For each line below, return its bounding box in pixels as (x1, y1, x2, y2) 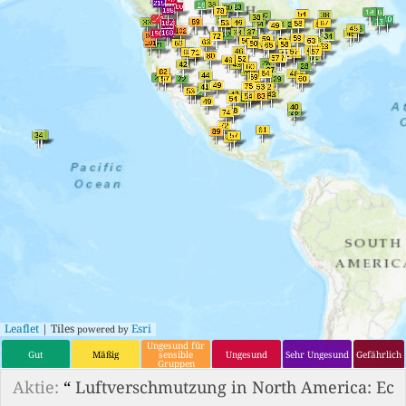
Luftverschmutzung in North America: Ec (74, 376, 394, 398)
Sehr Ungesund (285, 348, 349, 361)
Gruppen (157, 357, 195, 370)
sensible (159, 348, 193, 361)
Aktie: (12, 376, 63, 398)
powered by (77, 323, 129, 335)
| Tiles (39, 321, 77, 336)
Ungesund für (147, 339, 205, 352)
